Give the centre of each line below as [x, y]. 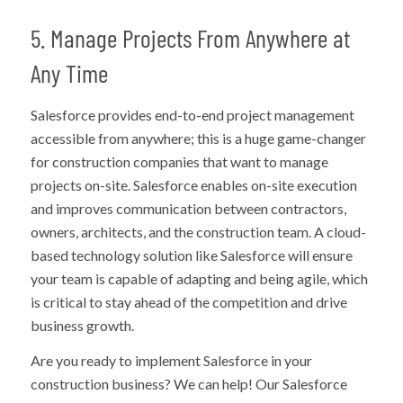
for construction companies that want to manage [179, 161]
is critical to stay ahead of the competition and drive [188, 301]
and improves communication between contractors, [188, 208]
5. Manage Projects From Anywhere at [190, 37]
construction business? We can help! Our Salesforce [188, 384]
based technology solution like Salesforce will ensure [191, 255]
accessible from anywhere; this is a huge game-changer [198, 138]
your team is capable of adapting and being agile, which [199, 278]
